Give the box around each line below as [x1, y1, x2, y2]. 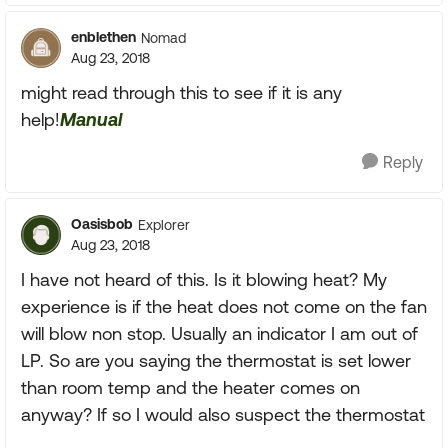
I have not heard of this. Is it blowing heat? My [21, 269, 387, 290]
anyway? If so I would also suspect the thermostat [21, 404, 425, 425]
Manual [60, 109, 122, 130]
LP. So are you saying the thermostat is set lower [21, 350, 411, 371]
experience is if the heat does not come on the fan [21, 296, 427, 317]
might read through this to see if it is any [21, 82, 342, 103]
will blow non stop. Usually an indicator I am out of [21, 323, 418, 344]
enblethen [71, 29, 136, 45]
